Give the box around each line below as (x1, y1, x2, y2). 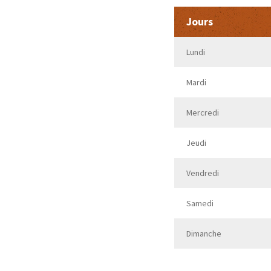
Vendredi (186, 168, 219, 178)
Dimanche (186, 228, 221, 239)
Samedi (186, 198, 214, 209)
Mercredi (186, 107, 219, 118)
